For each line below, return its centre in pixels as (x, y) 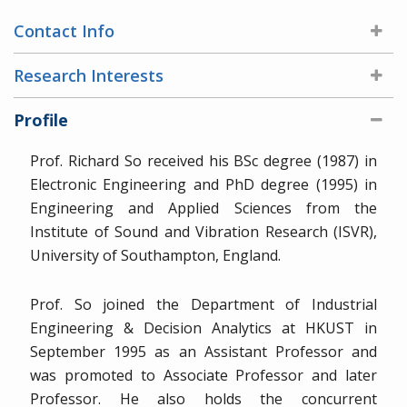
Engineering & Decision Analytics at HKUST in (203, 328)
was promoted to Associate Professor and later (203, 375)
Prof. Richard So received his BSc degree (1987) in (203, 160)
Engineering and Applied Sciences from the (203, 208)
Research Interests (89, 75)
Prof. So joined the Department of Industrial (203, 304)
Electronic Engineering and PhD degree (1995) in (203, 184)
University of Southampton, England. (155, 255)
